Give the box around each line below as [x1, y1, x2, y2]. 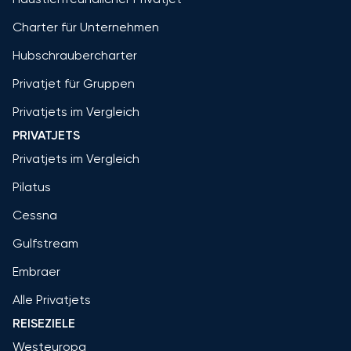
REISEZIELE [13, 316, 75, 331]
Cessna [13, 208, 57, 223]
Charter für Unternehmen [13, 20, 159, 34]
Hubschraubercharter [13, 48, 137, 63]
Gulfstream [13, 236, 78, 251]
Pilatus [13, 179, 51, 194]
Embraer [13, 264, 60, 279]
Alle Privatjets [13, 292, 91, 307]
